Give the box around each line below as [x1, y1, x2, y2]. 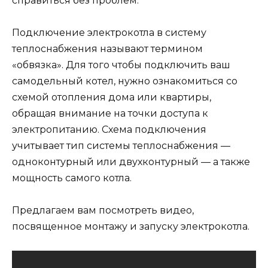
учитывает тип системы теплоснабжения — [12, 140, 230, 152]
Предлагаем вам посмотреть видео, [12, 205, 194, 217]
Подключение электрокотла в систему [12, 27, 206, 39]
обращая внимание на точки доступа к [12, 108, 208, 120]
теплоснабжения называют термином [12, 43, 203, 55]
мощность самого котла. [12, 172, 132, 184]
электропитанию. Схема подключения [12, 124, 206, 136]
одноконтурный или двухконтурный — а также [12, 156, 250, 168]
